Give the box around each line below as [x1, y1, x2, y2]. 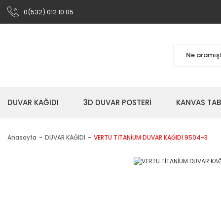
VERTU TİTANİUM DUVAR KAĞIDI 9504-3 [94, 133, 208, 142]
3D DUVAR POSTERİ [83, 97, 151, 108]
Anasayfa [7, 133, 37, 142]
